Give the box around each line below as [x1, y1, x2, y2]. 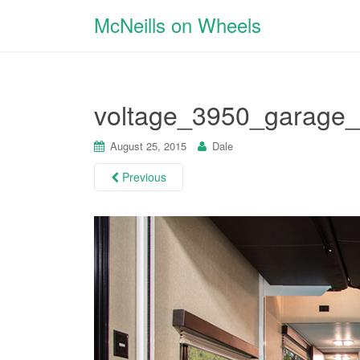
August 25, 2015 [110, 138, 186, 153]
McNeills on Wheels [94, 10, 261, 39]
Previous [119, 169, 166, 185]
